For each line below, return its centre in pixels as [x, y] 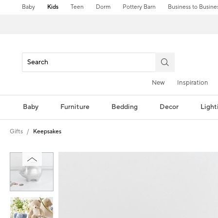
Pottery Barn [139, 7]
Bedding [124, 107]
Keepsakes [47, 131]
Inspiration [193, 82]
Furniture [75, 107]
